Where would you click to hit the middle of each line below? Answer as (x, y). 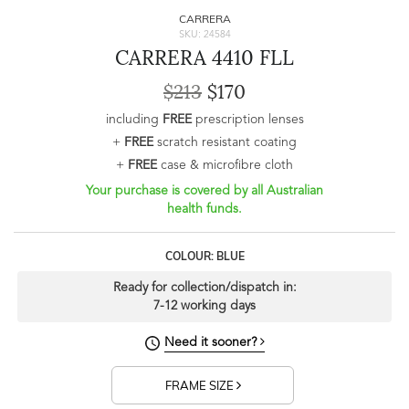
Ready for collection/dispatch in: (204, 288)
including (134, 120)
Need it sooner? (212, 343)
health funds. (204, 210)
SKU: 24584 (204, 36)
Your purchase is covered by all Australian (204, 191)
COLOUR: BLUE (204, 257)
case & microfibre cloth (225, 166)
